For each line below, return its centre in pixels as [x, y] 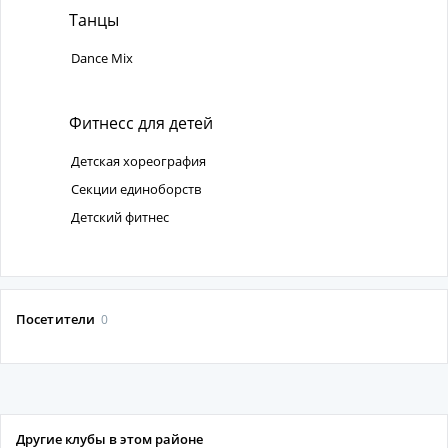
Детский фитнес [120, 217]
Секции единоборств [136, 189]
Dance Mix [102, 57]
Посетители [57, 319]
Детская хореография [138, 161]
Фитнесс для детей [139, 122]
